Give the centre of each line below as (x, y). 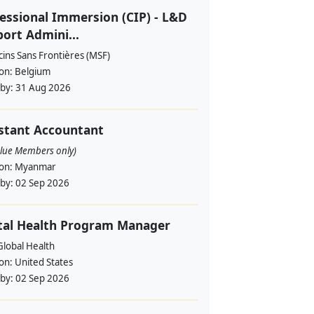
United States (43, 262)
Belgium (32, 71)
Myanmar (35, 167)
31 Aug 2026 (43, 88)
